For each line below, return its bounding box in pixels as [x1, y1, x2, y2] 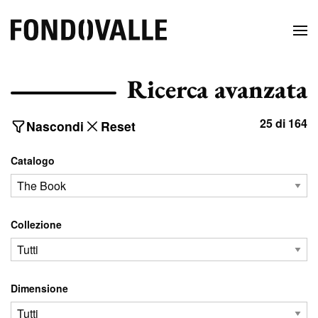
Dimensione [11, 280, 68, 295]
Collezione [11, 216, 62, 231]
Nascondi [26, 117, 84, 135]
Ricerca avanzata [127, 72, 307, 106]
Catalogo [11, 153, 55, 168]
